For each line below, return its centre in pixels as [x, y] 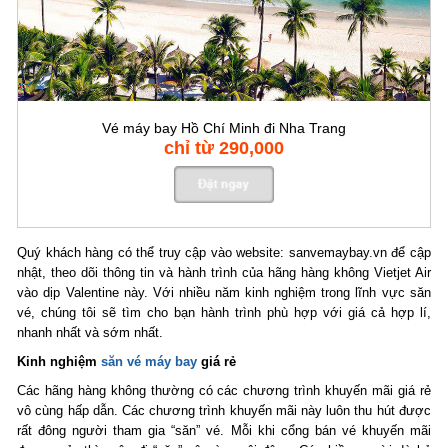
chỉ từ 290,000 [224, 148]
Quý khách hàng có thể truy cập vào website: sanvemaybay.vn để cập [224, 253]
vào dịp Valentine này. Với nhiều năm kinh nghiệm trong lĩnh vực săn [224, 293]
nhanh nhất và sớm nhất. [90, 333]
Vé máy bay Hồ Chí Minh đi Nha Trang [224, 128]
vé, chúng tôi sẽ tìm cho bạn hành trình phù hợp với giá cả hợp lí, [224, 313]
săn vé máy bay [149, 362]
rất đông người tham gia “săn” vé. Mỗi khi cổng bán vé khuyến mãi [224, 431]
